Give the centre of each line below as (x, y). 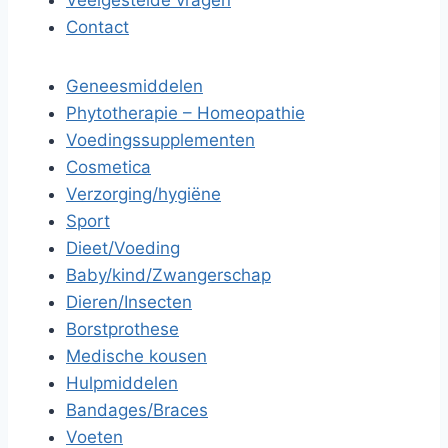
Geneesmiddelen (134, 86)
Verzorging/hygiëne (143, 194)
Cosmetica (108, 167)
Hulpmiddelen (122, 383)
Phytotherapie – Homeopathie (185, 113)
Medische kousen (136, 356)
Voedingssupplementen (160, 140)
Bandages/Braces (137, 410)
